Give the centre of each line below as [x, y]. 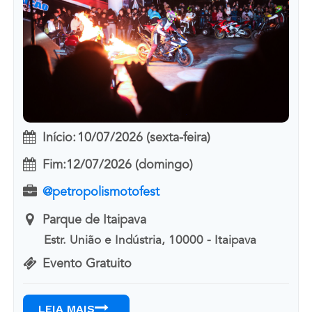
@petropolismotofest [101, 193]
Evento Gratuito [87, 264]
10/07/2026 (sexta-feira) [143, 138]
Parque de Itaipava [94, 220]
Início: [59, 138]
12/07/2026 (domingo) [129, 165]
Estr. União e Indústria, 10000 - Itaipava [150, 241]
